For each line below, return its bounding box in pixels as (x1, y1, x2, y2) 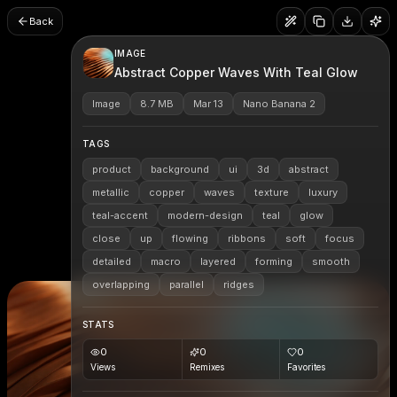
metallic (92, 186, 129, 198)
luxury (308, 186, 338, 198)
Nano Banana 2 (243, 97, 315, 110)
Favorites (287, 362, 326, 372)
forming (255, 255, 292, 268)
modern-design (167, 209, 243, 222)
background (151, 163, 209, 175)
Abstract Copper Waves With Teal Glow (114, 65, 358, 80)
